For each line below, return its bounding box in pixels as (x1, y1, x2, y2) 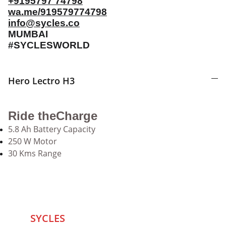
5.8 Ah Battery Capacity (8, 124, 95, 135)
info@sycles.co (8, 18, 80, 28)
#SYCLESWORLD (8, 40, 90, 50)
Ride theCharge (8, 109, 97, 123)
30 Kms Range (8, 148, 62, 159)
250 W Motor (8, 136, 57, 147)
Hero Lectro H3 (8, 75, 75, 87)
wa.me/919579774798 (8, 7, 107, 17)
